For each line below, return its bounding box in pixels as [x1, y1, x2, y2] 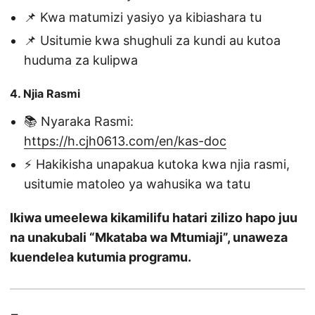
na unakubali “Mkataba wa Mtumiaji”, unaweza [10, 230, 288, 245]
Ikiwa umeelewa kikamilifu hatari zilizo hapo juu [10, 210, 297, 226]
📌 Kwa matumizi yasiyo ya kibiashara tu [24, 10, 262, 25]
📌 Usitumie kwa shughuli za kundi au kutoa [24, 33, 281, 49]
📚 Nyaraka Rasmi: [24, 114, 134, 129]
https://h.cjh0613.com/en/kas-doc [24, 134, 226, 149]
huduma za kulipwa [24, 53, 138, 68]
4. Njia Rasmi [10, 86, 80, 101]
